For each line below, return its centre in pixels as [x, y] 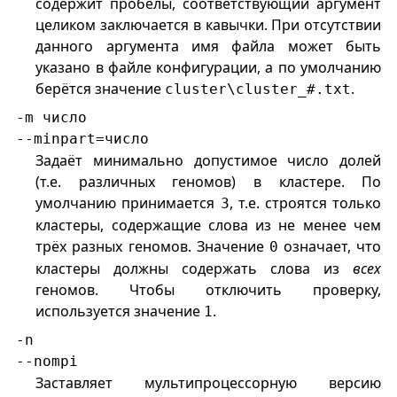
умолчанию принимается [128, 203]
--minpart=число [82, 139]
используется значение [120, 311]
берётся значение [101, 89]
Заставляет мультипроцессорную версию [209, 383]
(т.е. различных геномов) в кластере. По [209, 182]
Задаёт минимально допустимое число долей [209, 161]
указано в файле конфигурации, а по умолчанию [209, 68]
